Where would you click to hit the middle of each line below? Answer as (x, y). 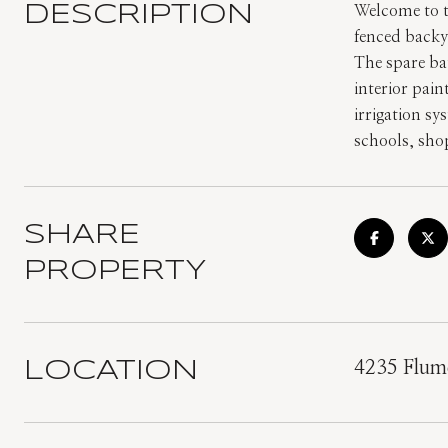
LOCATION (111, 371)
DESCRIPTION (138, 15)
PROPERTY (115, 271)
